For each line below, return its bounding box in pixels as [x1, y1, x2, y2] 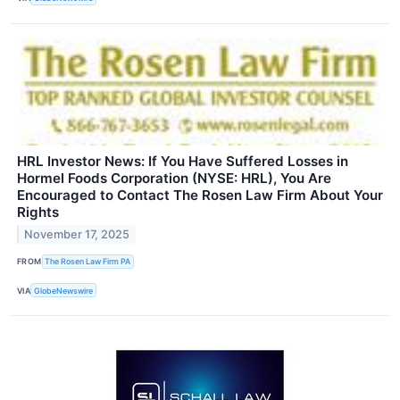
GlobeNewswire [34, 285, 94, 296]
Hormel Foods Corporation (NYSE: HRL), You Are [17, 169, 331, 187]
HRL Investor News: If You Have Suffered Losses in [17, 152, 348, 170]
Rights [17, 203, 59, 221]
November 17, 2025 [24, 227, 130, 241]
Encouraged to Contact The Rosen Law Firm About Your [17, 186, 383, 204]
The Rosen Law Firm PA [45, 256, 131, 267]
